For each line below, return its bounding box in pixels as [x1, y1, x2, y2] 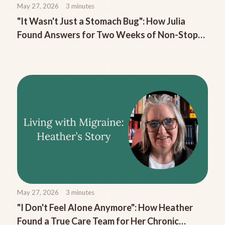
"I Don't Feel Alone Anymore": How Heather [17, 202, 193, 213]
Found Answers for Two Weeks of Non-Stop [17, 29, 198, 40]
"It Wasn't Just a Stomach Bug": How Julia [17, 15, 185, 27]
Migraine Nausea [17, 42, 86, 54]
